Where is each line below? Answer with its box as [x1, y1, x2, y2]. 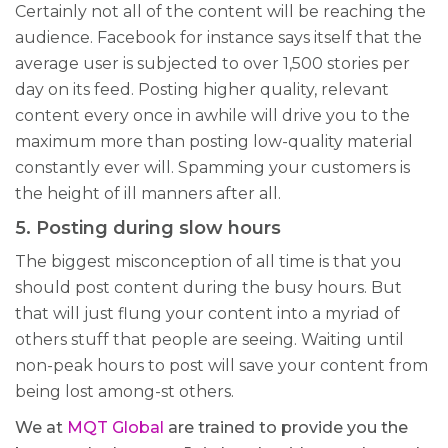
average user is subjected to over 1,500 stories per [15, 53, 410, 73]
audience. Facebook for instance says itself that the [15, 27, 422, 47]
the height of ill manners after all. [15, 183, 281, 203]
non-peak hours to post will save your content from [15, 355, 428, 375]
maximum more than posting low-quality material [15, 131, 413, 151]
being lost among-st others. [15, 381, 234, 401]
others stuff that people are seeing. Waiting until [15, 329, 404, 349]
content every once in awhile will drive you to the [15, 105, 410, 125]
